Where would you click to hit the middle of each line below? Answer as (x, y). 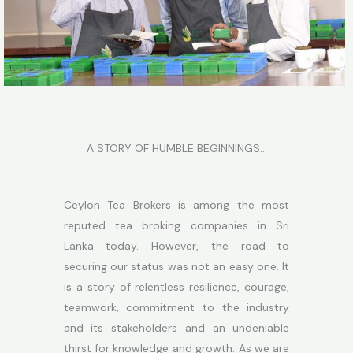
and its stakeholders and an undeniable (176, 328)
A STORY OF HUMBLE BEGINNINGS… (176, 149)
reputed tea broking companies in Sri (176, 226)
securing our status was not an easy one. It (176, 267)
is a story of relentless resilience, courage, (176, 287)
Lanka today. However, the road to (176, 246)
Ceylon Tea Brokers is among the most (176, 205)
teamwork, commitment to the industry (176, 308)
